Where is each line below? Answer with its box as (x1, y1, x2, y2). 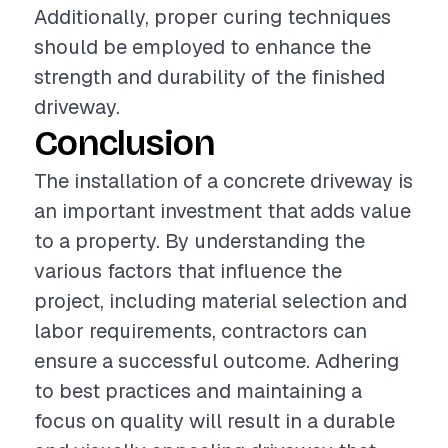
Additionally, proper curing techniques (34, 4, 391, 30)
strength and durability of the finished (34, 64, 385, 90)
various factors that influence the (34, 258, 342, 284)
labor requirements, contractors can (34, 318, 367, 344)
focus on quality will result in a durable (34, 408, 395, 434)
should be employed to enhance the (34, 34, 371, 60)
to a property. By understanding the (34, 228, 365, 254)
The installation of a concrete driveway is (34, 168, 413, 194)
